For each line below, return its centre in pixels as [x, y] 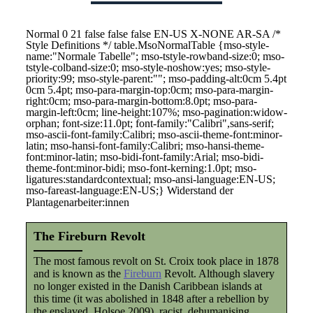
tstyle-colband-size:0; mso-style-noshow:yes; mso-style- [148, 67]
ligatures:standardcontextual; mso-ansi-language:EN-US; [150, 179]
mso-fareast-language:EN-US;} [96, 190]
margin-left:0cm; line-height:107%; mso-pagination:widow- [156, 112]
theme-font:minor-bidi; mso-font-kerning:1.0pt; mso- [141, 168]
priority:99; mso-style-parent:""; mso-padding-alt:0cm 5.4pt [156, 79]
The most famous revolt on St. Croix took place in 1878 [156, 261]
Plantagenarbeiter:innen [77, 202]
